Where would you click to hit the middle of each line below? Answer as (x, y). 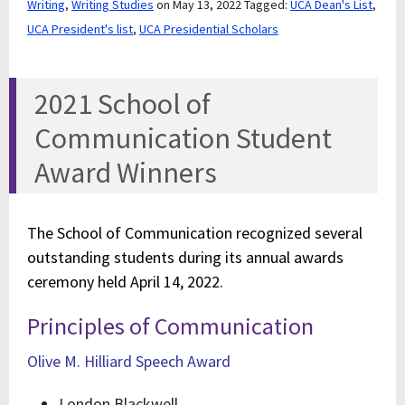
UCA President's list (80, 29)
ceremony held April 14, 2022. (125, 282)
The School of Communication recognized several (195, 233)
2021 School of (122, 104)
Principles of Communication (170, 326)
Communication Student (183, 138)
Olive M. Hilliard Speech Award (129, 361)
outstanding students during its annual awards (185, 257)
